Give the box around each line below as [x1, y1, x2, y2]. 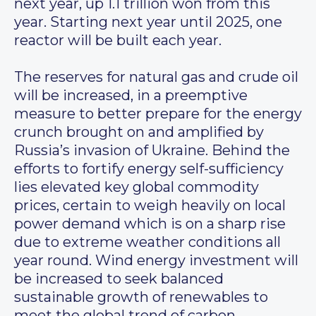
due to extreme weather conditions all [14, 233, 281, 251]
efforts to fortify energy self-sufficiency [14, 160, 284, 178]
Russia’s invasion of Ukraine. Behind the [14, 142, 290, 159]
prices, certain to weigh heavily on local [14, 197, 286, 214]
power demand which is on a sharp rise [14, 215, 286, 233]
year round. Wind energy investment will [14, 252, 298, 269]
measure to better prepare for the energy [14, 105, 302, 123]
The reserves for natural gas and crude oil [14, 68, 298, 86]
